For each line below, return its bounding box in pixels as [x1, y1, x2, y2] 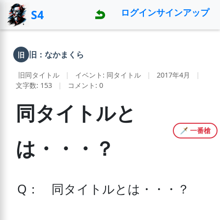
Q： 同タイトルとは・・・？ [17, 180, 190, 197]
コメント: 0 [67, 81, 103, 90]
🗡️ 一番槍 [180, 126, 211, 135]
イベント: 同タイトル [75, 70, 141, 80]
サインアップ [156, 6, 209, 18]
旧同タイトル [18, 70, 59, 80]
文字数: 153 [15, 81, 52, 90]
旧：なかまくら [29, 49, 84, 60]
